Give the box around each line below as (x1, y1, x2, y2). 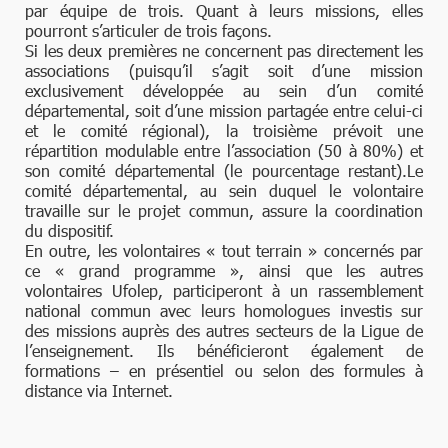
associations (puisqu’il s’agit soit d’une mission (25, 59, 423, 81)
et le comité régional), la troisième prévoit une (25, 119, 423, 141)
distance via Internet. (25, 379, 173, 401)
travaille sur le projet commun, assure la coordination (25, 199, 423, 221)
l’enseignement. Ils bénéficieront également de (25, 339, 423, 361)
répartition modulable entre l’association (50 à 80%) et (25, 139, 423, 161)
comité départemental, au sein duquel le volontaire (25, 179, 423, 201)
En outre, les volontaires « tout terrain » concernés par (25, 239, 423, 261)
